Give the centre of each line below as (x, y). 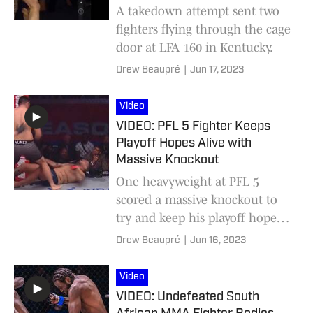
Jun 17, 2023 (217, 70)
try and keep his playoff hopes (199, 218)
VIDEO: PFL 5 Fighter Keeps (193, 126)
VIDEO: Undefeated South (188, 297)
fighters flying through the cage (203, 29)
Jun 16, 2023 (218, 240)
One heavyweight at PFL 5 (188, 181)
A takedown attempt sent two (198, 11)
